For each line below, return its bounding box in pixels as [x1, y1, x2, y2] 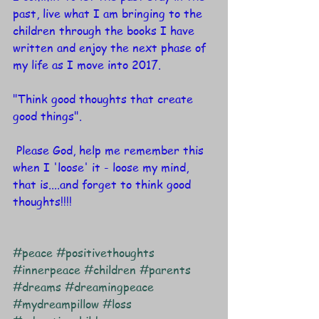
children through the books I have [13, 22, 198, 38]
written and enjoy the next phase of [13, 39, 209, 56]
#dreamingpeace [65, 278, 154, 295]
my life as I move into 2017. [13, 56, 161, 73]
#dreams [13, 278, 61, 295]
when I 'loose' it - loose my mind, [13, 159, 192, 175]
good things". [13, 108, 85, 124]
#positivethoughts [56, 244, 155, 261]
